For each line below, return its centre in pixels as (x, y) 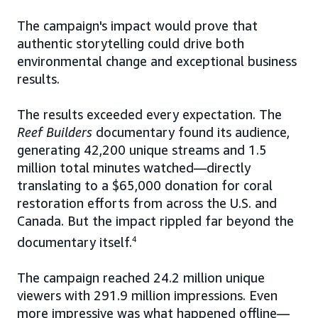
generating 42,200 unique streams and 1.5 (142, 150)
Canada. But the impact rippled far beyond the (155, 221)
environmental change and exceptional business (157, 61)
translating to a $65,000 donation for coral (145, 186)
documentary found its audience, (191, 132)
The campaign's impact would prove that (137, 26)
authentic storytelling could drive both (131, 44)
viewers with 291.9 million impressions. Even (147, 296)
